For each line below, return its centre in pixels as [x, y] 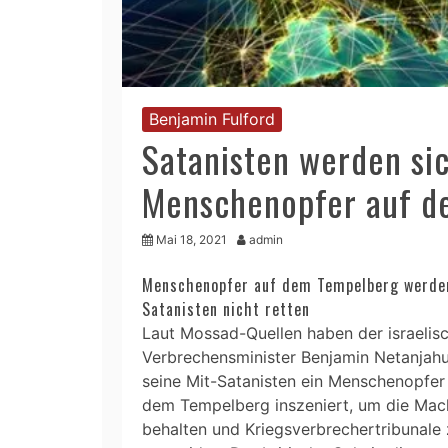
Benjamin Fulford [212, 118]
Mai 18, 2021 [191, 239]
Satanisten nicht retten [226, 308]
